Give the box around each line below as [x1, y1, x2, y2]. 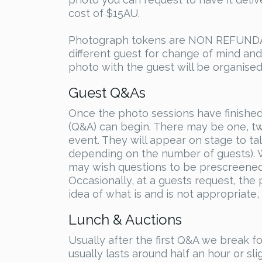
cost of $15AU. [68, 7, 140, 19]
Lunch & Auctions [68, 211, 182, 228]
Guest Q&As [68, 84, 146, 101]
